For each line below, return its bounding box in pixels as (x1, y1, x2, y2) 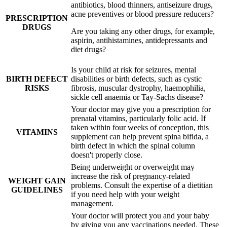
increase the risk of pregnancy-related (71, 171, 190, 180)
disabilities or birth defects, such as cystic (71, 74, 202, 83)
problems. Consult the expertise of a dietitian (71, 180, 213, 190)
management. (71, 199, 113, 208)
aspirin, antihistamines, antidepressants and (71, 35, 207, 45)
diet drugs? (71, 45, 106, 54)
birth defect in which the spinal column (71, 141, 195, 150)
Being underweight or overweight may (71, 162, 195, 171)
